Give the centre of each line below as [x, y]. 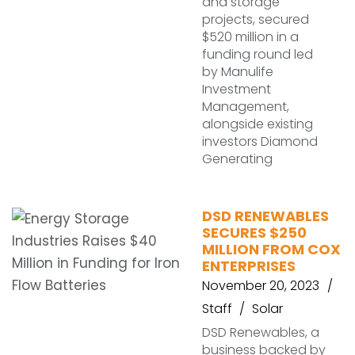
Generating [237, 159]
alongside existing [258, 124]
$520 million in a [250, 37]
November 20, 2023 [261, 286]
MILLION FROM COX [271, 249]
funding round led [258, 54]
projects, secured [256, 19]
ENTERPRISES [249, 266]
